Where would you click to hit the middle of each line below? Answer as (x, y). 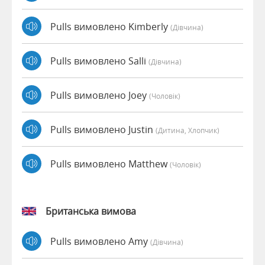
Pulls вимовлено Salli (99, 61)
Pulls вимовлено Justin (103, 129)
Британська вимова (91, 211)
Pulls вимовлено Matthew (110, 164)
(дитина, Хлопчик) (188, 130)
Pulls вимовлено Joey (100, 95)
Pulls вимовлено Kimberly (110, 26)
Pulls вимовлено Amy (100, 241)
